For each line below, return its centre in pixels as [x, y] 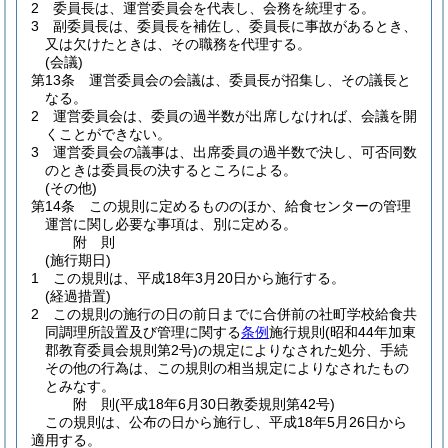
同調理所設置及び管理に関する [143, 332]
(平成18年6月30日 [173, 404]
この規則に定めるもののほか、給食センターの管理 [250, 206]
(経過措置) [78, 296]
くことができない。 [108, 134]
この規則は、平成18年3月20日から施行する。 [199, 278]
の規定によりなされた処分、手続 [303, 350]
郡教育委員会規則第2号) [121, 350]
